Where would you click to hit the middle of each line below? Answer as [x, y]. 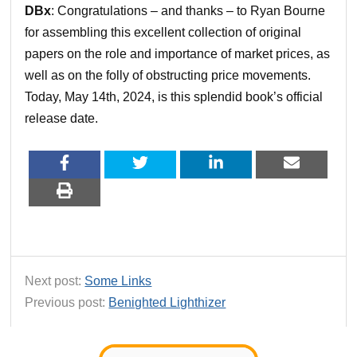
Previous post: [67, 302]
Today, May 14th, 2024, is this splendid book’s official [174, 96]
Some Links [118, 280]
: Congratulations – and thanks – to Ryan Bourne [188, 10]
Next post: [55, 280]
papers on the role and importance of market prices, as [178, 53]
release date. [62, 118]
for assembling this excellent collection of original [163, 32]
